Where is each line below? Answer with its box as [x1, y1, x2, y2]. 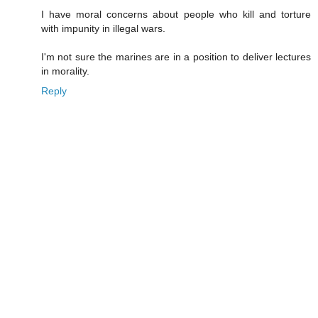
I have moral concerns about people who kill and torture [41, 9, 311, 21]
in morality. [41, 65, 89, 77]
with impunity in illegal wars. [41, 23, 165, 35]
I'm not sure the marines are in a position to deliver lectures [41, 51, 311, 63]
